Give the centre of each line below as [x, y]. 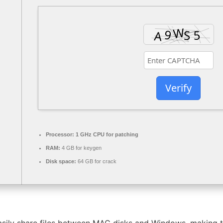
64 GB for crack [96, 162]
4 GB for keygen [81, 148]
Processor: [60, 135]
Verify [178, 88]
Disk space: [61, 162]
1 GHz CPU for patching [106, 135]
